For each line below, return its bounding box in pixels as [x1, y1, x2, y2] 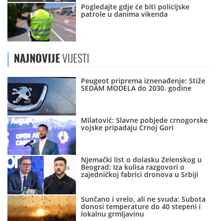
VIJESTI [60, 51, 89, 66]
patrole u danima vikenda [81, 9, 168, 19]
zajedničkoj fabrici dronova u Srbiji [81, 170, 199, 180]
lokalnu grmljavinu [81, 209, 145, 219]
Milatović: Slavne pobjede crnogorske [81, 115, 208, 125]
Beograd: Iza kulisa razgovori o [81, 162, 185, 172]
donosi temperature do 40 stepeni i [81, 202, 201, 212]
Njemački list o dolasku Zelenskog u [81, 155, 202, 165]
